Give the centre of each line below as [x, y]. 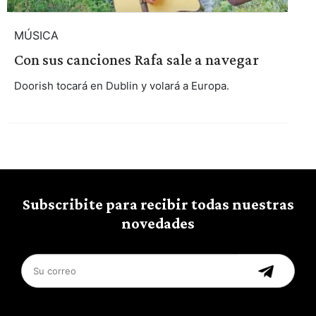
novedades [158, 224]
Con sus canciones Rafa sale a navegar [136, 59]
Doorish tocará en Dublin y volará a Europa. [121, 85]
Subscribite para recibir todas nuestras [158, 205]
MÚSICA [36, 35]
